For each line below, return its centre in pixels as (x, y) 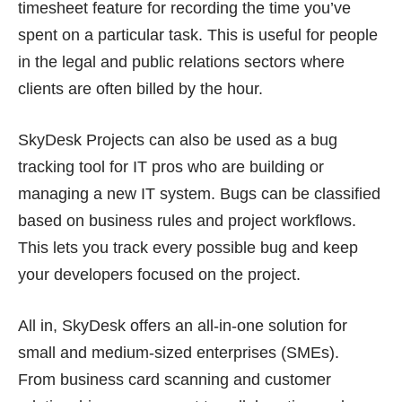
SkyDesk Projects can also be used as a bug (178, 140)
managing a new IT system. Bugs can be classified (199, 193)
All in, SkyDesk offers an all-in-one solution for (183, 325)
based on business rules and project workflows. (187, 220)
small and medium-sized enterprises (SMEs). (179, 352)
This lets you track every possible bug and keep (188, 247)
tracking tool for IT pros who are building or (171, 166)
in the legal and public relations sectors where (181, 61)
